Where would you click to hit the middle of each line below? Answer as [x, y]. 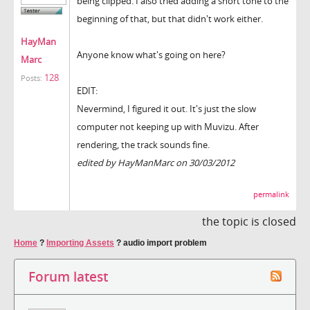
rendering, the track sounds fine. [143, 145]
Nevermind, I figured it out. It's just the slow [166, 109]
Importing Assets [80, 243]
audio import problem [165, 243]
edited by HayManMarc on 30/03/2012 [156, 163]
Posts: [31, 79]
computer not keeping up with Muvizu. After [168, 127]
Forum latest [68, 276]
